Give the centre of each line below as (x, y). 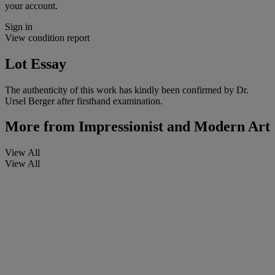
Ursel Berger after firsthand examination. (84, 101)
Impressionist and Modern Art (172, 127)
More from (40, 127)
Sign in (19, 26)
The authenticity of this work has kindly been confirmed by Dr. (127, 90)
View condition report (47, 37)
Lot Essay (36, 64)
